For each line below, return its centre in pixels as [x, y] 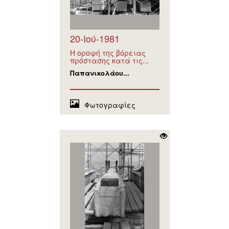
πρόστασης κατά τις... [109, 61]
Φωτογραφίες [110, 105]
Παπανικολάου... [99, 73]
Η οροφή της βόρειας [108, 53]
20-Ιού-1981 [95, 39]
